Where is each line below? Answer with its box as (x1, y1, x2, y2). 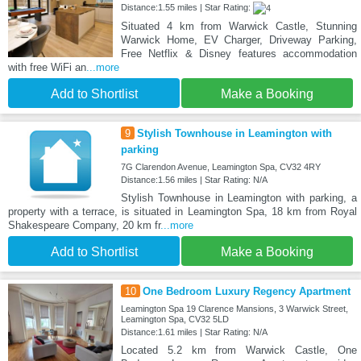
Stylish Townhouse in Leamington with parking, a (120, 191, 357, 204)
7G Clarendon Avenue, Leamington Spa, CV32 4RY (120, 161, 321, 172)
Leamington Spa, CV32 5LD (120, 313, 229, 324)
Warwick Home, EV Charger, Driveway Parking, (120, 33, 357, 46)
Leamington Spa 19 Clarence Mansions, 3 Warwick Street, (120, 303, 348, 313)
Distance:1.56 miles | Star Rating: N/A (120, 174, 268, 185)
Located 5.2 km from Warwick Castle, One (120, 343, 357, 356)
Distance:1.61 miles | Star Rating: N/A (120, 326, 268, 337)
